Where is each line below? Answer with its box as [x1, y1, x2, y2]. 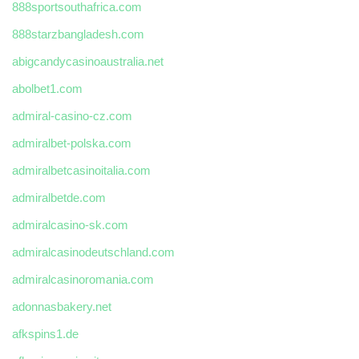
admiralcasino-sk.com [12, 218, 128, 232]
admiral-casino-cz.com [12, 109, 132, 123]
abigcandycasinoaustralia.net [12, 54, 163, 69]
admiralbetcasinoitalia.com [12, 163, 151, 178]
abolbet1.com [12, 82, 83, 96]
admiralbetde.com [12, 191, 106, 205]
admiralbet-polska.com [12, 136, 131, 151]
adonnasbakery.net [12, 300, 111, 314]
